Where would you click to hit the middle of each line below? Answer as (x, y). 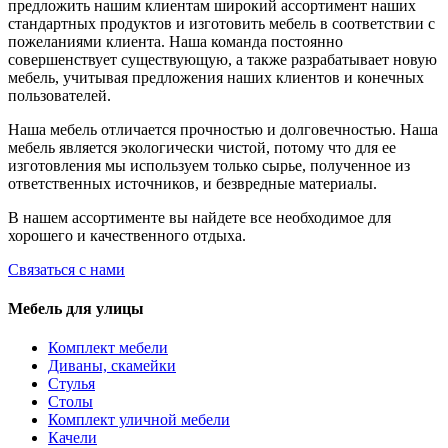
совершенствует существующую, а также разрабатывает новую (222, 59)
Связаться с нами (66, 269)
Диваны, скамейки (112, 366)
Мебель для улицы (76, 309)
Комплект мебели (108, 348)
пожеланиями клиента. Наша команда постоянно (175, 41)
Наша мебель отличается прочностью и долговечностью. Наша (223, 129)
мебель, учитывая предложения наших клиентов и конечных (216, 77)
